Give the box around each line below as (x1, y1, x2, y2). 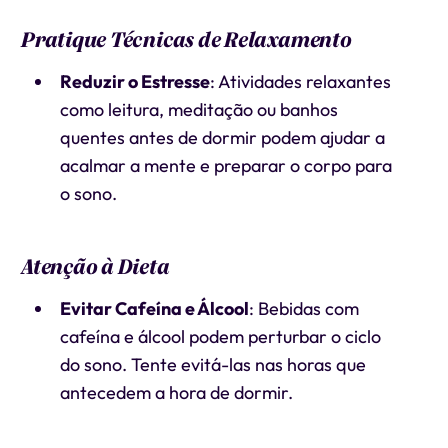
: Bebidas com (248, 297, 359, 320)
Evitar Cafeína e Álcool (59, 297, 249, 320)
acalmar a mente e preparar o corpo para (59, 154, 392, 177)
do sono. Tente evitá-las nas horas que (59, 353, 366, 376)
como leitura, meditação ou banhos (59, 98, 338, 121)
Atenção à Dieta (20, 252, 169, 282)
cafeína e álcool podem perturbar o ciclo (59, 325, 381, 348)
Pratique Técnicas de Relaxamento (20, 25, 351, 55)
